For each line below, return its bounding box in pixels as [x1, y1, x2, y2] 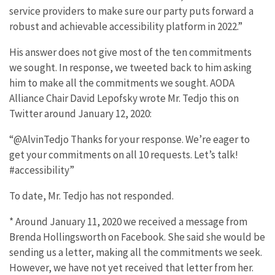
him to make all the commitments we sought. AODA [9, 76, 234, 90]
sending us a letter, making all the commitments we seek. [9, 245, 262, 259]
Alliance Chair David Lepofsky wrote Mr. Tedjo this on [9, 91, 239, 105]
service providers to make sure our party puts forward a [9, 4, 254, 18]
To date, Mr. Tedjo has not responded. [9, 188, 174, 203]
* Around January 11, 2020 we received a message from [9, 214, 247, 228]
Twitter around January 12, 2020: [9, 106, 152, 120]
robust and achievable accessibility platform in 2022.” [9, 19, 242, 33]
